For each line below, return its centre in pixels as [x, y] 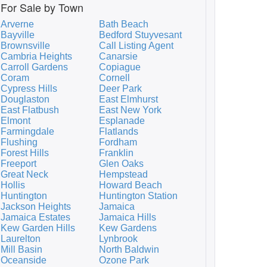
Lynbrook [118, 239]
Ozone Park [124, 260]
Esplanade [122, 121]
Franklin [116, 153]
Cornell [114, 78]
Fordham [118, 142]
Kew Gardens [128, 228]
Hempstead [123, 174]
